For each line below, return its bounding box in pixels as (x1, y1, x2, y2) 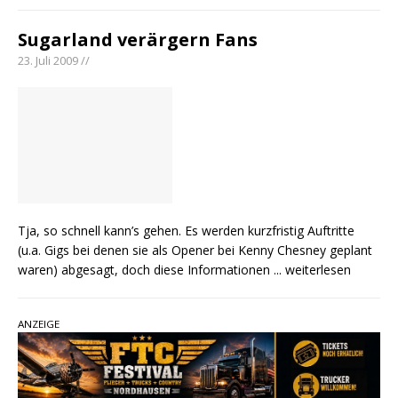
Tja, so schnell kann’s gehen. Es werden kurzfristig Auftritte (18, 221, 354, 239)
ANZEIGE (18, 316, 60, 330)
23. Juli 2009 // (18, 52, 90, 68)
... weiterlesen (274, 260, 351, 278)
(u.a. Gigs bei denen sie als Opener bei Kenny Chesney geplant (18, 241, 372, 259)
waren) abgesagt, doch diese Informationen (18, 260, 274, 278)
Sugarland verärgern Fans (18, 27, 258, 52)
